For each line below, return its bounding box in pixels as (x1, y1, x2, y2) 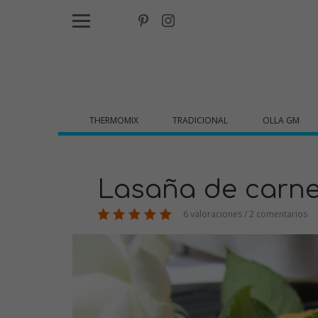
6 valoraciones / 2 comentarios (181, 208, 307, 220)
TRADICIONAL (172, 114, 229, 126)
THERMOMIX (89, 114, 139, 126)
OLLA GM (262, 114, 300, 126)
